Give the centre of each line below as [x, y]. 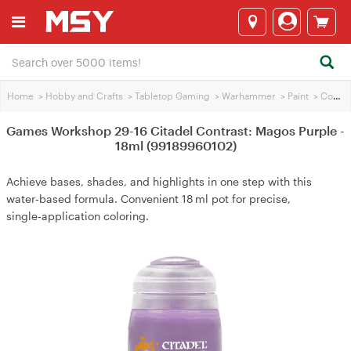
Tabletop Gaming [172, 96]
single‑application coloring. [78, 216]
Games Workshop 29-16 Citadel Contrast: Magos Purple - [175, 130]
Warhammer [249, 96]
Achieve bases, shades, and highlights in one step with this [159, 181]
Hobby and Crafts [84, 96]
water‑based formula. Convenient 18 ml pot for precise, [148, 199]
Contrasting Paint [327, 96]
